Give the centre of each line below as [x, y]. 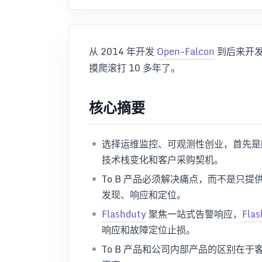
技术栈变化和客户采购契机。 [163, 159]
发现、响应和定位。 [144, 194]
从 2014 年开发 [123, 51]
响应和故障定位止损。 [149, 230]
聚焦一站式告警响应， [194, 214]
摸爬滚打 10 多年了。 [135, 68]
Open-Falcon [186, 51]
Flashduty [124, 214]
